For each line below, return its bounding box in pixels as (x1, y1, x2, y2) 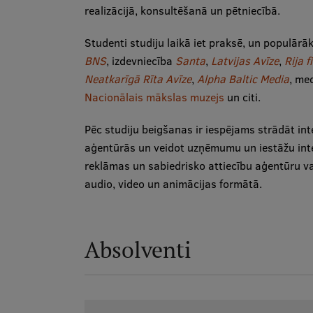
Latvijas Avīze (208, 52, 279, 68)
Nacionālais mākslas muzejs (84, 89, 224, 105)
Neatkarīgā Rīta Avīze (84, 71, 191, 87)
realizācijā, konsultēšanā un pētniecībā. (84, 2, 280, 18)
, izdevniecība (105, 52, 175, 68)
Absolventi (84, 234, 191, 264)
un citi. (224, 89, 261, 105)
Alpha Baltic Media (196, 71, 289, 87)
